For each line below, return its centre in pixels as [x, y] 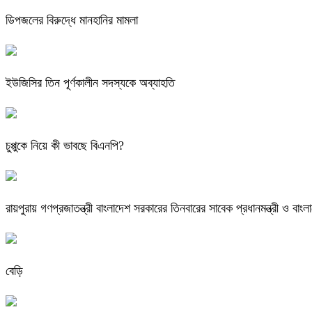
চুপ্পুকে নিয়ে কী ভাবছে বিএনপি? [65, 146]
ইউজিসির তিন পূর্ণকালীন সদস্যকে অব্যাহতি [90, 83]
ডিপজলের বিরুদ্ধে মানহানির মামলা [72, 21]
